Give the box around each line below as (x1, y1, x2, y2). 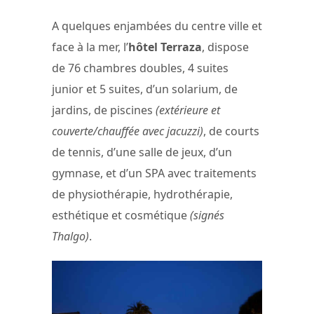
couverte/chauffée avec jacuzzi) (52, 123, 203, 139)
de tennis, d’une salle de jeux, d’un (52, 144, 232, 161)
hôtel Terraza (128, 39, 202, 55)
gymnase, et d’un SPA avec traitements (52, 165, 257, 182)
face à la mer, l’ (52, 39, 128, 55)
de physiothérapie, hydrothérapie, (52, 186, 233, 203)
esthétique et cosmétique (52, 207, 190, 224)
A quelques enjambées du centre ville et (52, 18, 262, 34)
